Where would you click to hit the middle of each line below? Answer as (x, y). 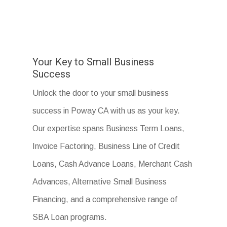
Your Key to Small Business (93, 62)
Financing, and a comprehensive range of (105, 200)
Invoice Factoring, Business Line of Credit (106, 146)
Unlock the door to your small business (101, 93)
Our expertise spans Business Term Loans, (109, 129)
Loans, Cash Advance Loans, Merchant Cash (112, 164)
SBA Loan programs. (70, 217)
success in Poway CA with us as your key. (106, 111)
